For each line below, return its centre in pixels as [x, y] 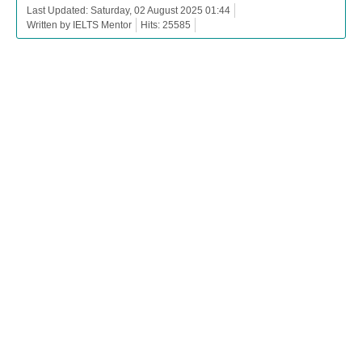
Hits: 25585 [166, 25]
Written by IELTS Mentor [79, 25]
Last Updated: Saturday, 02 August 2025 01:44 [128, 10]
